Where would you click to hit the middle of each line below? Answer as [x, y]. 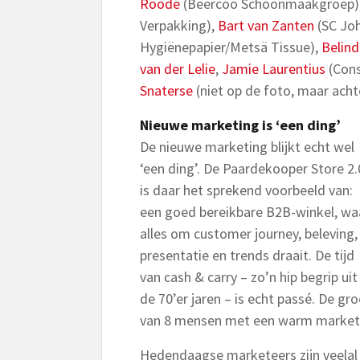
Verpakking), [179, 25]
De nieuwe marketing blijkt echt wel [247, 147]
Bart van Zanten [266, 25]
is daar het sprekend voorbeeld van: [246, 190]
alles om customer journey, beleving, [249, 233]
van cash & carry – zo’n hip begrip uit [249, 277]
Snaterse [166, 90]
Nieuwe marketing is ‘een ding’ [240, 125]
